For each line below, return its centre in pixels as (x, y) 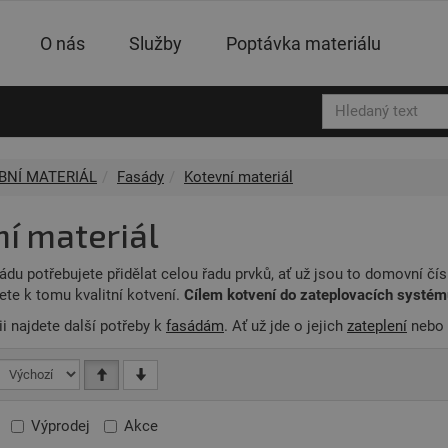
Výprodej (60, 425)
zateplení (377, 326)
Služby (156, 43)
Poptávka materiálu (304, 43)
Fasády (140, 177)
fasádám (195, 326)
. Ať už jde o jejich (285, 326)
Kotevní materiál (238, 177)
